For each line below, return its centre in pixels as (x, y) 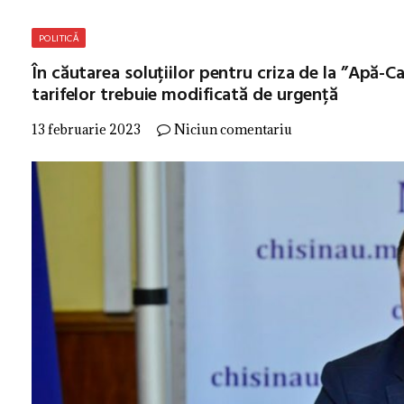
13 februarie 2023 (86, 129)
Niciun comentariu (233, 129)
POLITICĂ (59, 38)
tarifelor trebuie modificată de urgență (185, 96)
